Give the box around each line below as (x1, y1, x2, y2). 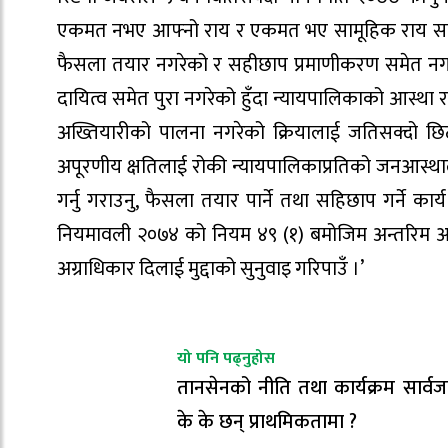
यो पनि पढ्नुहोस (177, 344, 275, 372)
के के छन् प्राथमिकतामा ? (177, 404, 357, 439)
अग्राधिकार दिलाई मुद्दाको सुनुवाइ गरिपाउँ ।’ (57, 252, 364, 287)
